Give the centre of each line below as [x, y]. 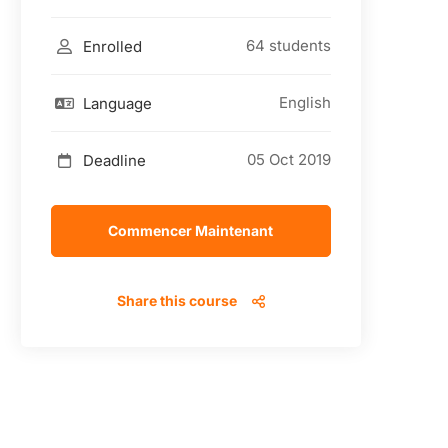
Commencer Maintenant [191, 230]
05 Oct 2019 [288, 159]
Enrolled [110, 46]
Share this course [176, 300]
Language [115, 103]
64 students [288, 45]
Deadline [112, 160]
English [304, 102]
